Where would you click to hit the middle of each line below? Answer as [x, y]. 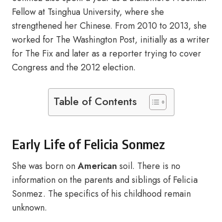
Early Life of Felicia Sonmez [89, 144]
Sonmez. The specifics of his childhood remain [101, 194]
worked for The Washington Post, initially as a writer [111, 40]
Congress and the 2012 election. [74, 67]
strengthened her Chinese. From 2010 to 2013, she [109, 26]
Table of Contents [95, 102]
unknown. [29, 208]
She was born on [45, 166]
